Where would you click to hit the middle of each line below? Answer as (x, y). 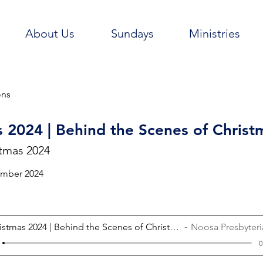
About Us (50, 33)
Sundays (132, 33)
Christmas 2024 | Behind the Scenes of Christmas (174, 227)
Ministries (214, 33)
